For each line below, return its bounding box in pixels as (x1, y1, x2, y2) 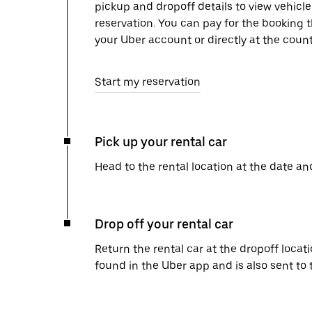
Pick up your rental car (95, 134, 227, 149)
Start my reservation (95, 75, 201, 88)
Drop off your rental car (95, 217, 233, 231)
